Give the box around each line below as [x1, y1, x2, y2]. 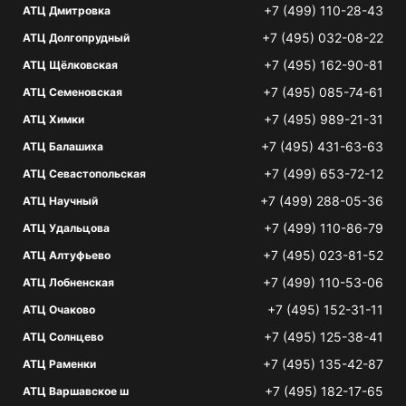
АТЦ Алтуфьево [23, 248, 111, 262]
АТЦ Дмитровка [23, 4, 111, 17]
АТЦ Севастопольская [23, 167, 146, 180]
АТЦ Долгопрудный [23, 31, 130, 44]
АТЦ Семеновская [23, 85, 122, 99]
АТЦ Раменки [23, 357, 96, 371]
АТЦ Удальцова [23, 221, 110, 235]
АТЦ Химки [23, 112, 84, 126]
